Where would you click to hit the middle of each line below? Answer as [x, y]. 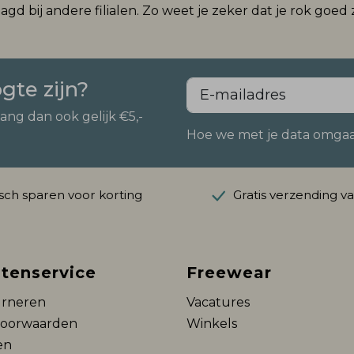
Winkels [212, 324]
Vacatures [218, 302]
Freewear [229, 272]
